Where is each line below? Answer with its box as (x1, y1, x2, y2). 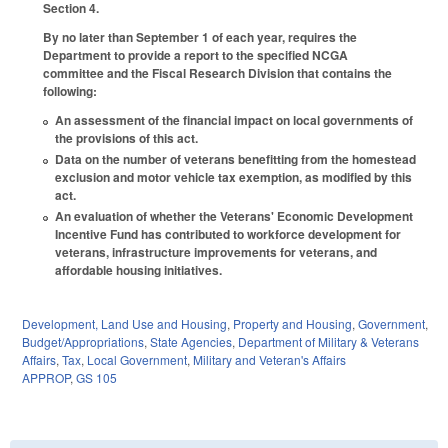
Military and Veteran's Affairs (193, 351, 346, 369)
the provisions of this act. (55, 129, 198, 148)
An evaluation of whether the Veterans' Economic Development (55, 207, 413, 226)
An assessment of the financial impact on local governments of (55, 111, 413, 130)
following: (43, 82, 97, 101)
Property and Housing (233, 315, 352, 333)
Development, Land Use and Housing (22, 315, 227, 333)
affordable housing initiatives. (55, 261, 222, 280)
